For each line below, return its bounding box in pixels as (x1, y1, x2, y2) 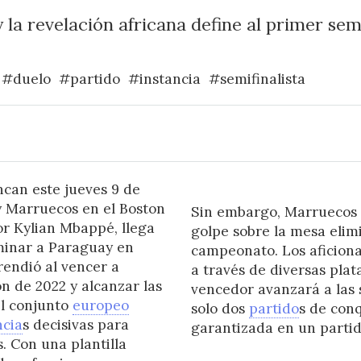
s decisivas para (22, 316, 129, 334)
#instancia (127, 70, 201, 89)
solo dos (191, 300, 249, 318)
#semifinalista (208, 70, 305, 89)
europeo (72, 297, 129, 315)
